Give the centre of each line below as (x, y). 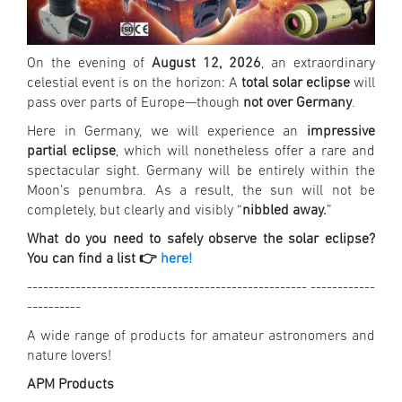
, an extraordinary (318, 63)
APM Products (70, 385)
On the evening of (86, 63)
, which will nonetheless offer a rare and (245, 151)
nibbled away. (284, 210)
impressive (337, 131)
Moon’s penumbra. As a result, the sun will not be (201, 191)
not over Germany (297, 103)
